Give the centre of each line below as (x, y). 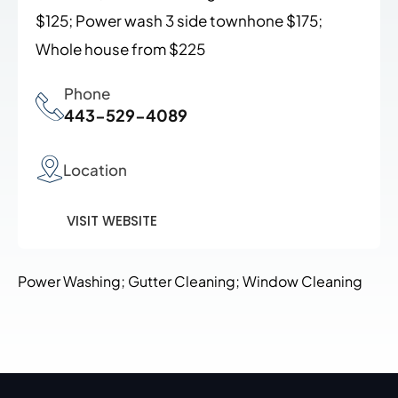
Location (95, 169)
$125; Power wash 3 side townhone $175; (179, 20)
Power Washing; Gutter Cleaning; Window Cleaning (190, 282)
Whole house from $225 (120, 49)
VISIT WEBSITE (112, 221)
